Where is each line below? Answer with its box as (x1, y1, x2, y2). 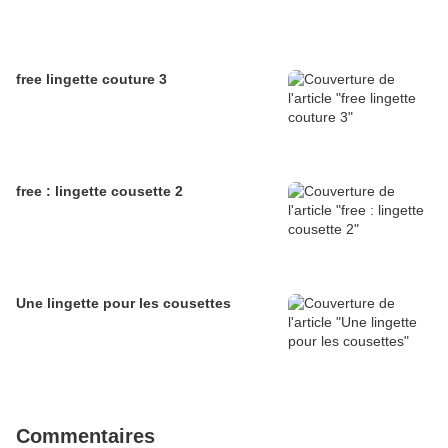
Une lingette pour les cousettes (16, 295, 231, 312)
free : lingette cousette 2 (16, 183, 183, 200)
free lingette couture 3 (16, 71, 167, 88)
